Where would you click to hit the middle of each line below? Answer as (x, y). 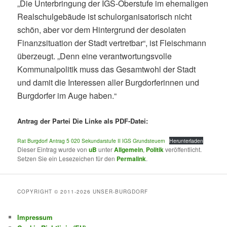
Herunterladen (186, 141)
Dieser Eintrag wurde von (53, 149)
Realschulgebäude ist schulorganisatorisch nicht (105, 16)
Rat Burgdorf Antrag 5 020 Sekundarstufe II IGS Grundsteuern (91, 141)
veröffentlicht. (183, 149)
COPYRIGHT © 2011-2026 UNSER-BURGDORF (83, 192)
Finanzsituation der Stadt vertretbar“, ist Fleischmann (112, 43)
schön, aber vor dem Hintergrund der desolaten (102, 29)
